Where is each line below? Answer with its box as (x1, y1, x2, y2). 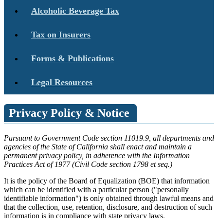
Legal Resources (31, 77, 92, 87)
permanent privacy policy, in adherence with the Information (4, 151, 190, 160)
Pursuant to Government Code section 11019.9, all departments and (4, 133, 214, 142)
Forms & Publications (31, 53, 114, 63)
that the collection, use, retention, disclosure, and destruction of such (4, 202, 212, 211)
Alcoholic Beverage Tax (31, 5, 119, 16)
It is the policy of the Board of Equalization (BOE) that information (4, 176, 210, 185)
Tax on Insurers (31, 29, 91, 39)
